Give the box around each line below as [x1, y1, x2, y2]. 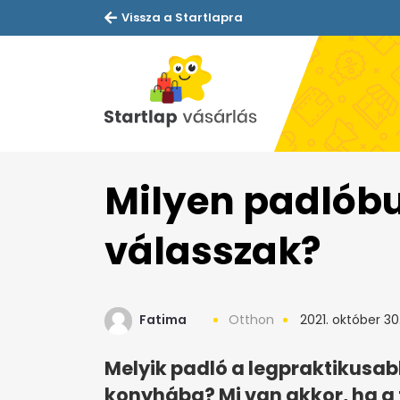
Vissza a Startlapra [121, 9, 243, 26]
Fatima [139, 311, 187, 329]
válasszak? [104, 225, 321, 279]
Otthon [229, 311, 274, 329]
